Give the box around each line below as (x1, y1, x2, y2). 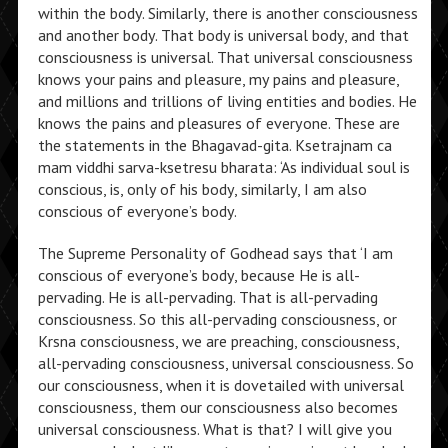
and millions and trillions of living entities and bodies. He (37, 91, 417, 111)
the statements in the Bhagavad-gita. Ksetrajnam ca (37, 135, 392, 155)
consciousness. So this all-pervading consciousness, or (37, 309, 397, 329)
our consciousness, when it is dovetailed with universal (37, 375, 404, 395)
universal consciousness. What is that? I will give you (37, 419, 392, 439)
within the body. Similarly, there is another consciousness (37, 3, 418, 23)
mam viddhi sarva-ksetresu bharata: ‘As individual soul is (37, 157, 410, 177)
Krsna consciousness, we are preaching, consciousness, (37, 331, 399, 351)
